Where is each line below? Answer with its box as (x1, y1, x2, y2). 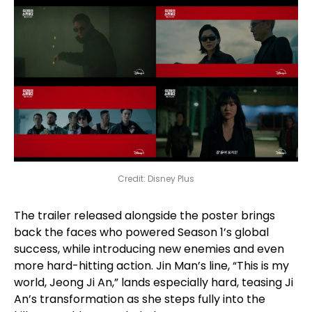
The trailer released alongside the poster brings (14, 207, 275, 224)
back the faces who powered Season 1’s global (14, 224, 269, 240)
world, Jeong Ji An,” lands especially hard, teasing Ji (14, 274, 293, 290)
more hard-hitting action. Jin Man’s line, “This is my (14, 257, 289, 274)
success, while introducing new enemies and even (14, 240, 284, 257)
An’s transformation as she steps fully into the (14, 290, 265, 307)
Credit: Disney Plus (118, 172, 194, 185)
